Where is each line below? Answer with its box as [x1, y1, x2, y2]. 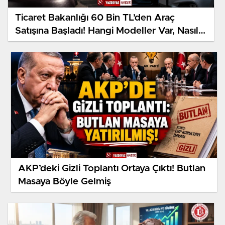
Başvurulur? [15, 39, 67, 49]
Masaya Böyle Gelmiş [18, 176, 111, 186]
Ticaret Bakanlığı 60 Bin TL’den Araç [15, 13, 175, 23]
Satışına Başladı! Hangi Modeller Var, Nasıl [15, 26, 198, 36]
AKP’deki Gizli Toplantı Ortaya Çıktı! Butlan [18, 163, 205, 173]
